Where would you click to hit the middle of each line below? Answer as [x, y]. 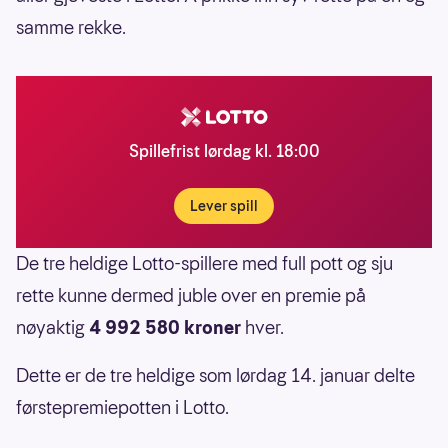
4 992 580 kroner [165, 327]
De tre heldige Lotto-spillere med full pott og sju [204, 263]
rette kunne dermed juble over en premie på [191, 295]
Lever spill [224, 205]
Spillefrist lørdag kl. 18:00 [224, 151]
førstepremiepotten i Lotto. [122, 407]
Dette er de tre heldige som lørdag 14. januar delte [215, 375]
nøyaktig [52, 327]
